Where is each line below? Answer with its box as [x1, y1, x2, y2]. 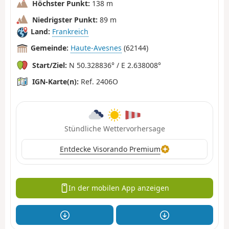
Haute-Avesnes [71, 43, 122, 53]
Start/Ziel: [32, 60, 67, 70]
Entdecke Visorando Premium [59, 144, 161, 154]
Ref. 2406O [79, 76, 118, 86]
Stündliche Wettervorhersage [64, 123, 165, 133]
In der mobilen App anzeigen [68, 183, 170, 193]
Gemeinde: [31, 43, 68, 53]
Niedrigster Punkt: [32, 14, 98, 25]
